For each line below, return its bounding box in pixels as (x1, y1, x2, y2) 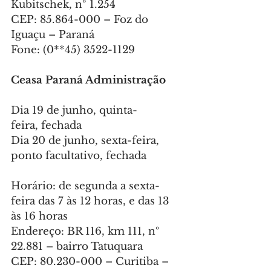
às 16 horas (11, 210, 68, 223)
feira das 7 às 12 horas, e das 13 (11, 195, 172, 208)
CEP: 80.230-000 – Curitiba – (11, 255, 172, 269)
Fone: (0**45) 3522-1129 (11, 44, 135, 57)
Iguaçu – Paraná (11, 28, 94, 42)
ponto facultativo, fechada (11, 149, 146, 163)
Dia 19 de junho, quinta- (11, 104, 137, 117)
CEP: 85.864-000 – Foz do (11, 13, 151, 27)
